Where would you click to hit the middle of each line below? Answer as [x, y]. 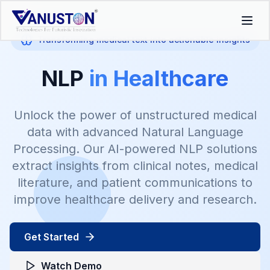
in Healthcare [159, 78]
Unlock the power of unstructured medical [135, 115]
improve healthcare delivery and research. [135, 199]
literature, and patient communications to [135, 183]
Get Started [52, 237]
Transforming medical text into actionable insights [143, 39]
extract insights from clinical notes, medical [135, 166]
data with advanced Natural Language [135, 132]
